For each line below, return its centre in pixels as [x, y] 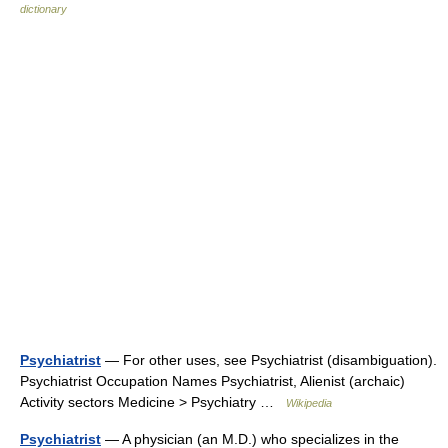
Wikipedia [309, 403]
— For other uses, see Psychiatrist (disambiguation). [269, 360]
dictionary [43, 9]
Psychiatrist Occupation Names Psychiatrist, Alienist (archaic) [212, 381]
